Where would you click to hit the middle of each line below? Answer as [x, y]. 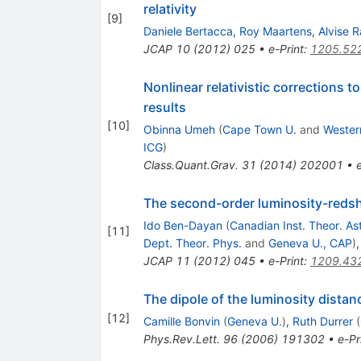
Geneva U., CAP [310, 243]
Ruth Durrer [322, 321]
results [164, 107]
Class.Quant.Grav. [191, 164]
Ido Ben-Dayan [183, 225]
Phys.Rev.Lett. [181, 338]
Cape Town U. [259, 129]
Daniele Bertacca [188, 31]
